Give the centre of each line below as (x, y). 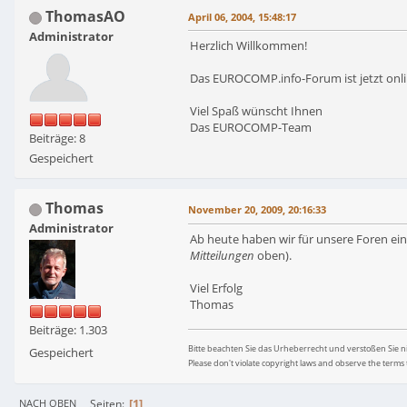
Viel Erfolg (216, 288)
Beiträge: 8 (57, 139)
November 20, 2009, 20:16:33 (257, 210)
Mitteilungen (222, 256)
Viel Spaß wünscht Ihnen (256, 111)
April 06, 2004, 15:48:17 (242, 17)
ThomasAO (85, 17)
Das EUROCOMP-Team (251, 128)
